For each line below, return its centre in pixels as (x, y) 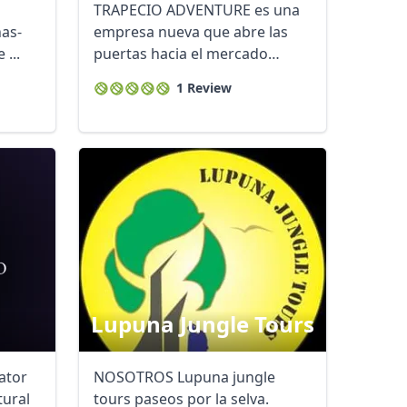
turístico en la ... (148, 75)
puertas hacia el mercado (181, 54)
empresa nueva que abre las (191, 32)
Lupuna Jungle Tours (203, 324)
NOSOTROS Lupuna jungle (184, 377)
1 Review (204, 88)
